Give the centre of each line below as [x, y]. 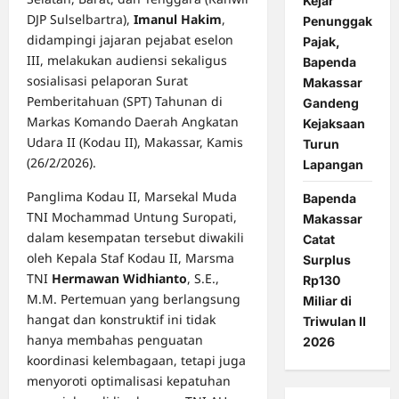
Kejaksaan [334, 123]
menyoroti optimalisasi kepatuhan [129, 381]
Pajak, [321, 41]
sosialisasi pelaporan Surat [107, 81]
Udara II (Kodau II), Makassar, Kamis [135, 142]
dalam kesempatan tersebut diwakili [135, 238]
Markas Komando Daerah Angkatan [133, 122]
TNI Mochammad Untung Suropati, [132, 217]
